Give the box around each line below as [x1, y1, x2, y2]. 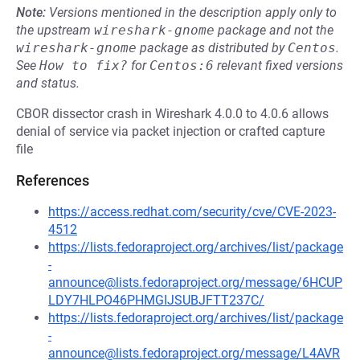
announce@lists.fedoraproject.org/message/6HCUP [48, 275, 342, 290]
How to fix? [39, 58, 128, 73]
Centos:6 [149, 58, 214, 73]
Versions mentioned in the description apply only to [49, 5, 337, 20]
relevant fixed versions [214, 58, 343, 73]
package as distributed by [137, 40, 288, 55]
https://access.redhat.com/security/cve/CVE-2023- [48, 204, 336, 219]
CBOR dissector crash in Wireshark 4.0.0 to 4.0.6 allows [16, 106, 329, 121]
